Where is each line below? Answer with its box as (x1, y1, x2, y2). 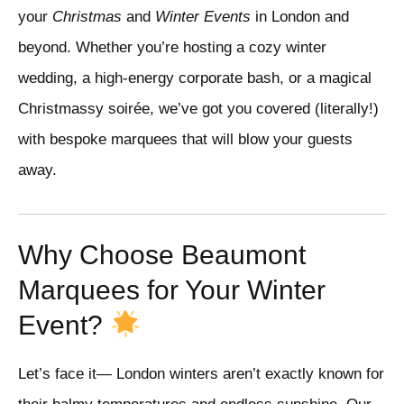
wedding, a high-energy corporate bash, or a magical (18, 69, 372, 87)
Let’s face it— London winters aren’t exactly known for (18, 365, 384, 383)
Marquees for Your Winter (18, 275, 326, 306)
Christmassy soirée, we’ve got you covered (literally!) (18, 100, 379, 118)
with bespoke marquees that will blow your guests (18, 131, 353, 149)
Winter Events (155, 8, 251, 26)
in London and (251, 8, 349, 26)
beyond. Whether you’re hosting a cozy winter (18, 39, 326, 57)
